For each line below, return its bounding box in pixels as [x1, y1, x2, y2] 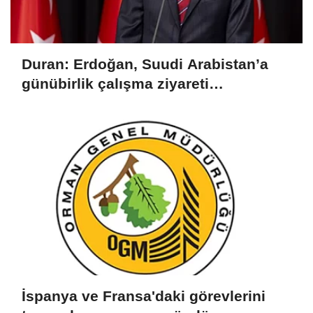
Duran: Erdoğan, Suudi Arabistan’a [22, 56, 268, 73]
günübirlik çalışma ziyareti [22, 75, 209, 92]
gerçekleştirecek [22, 95, 139, 112]
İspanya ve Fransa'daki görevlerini [22, 288, 265, 305]
